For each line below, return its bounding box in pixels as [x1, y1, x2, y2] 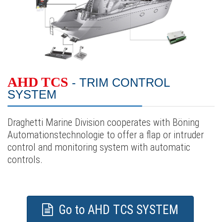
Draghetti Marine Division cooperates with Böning [7, 116, 199, 129]
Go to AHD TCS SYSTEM [55, 203, 178, 218]
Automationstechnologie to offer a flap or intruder [7, 129, 204, 141]
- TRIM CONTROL [68, 76, 170, 90]
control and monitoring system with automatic [7, 141, 190, 154]
